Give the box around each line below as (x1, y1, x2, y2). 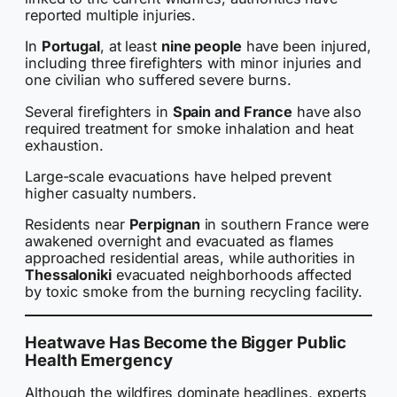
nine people (160, 37, 242, 56)
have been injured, (241, 37, 371, 56)
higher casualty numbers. (25, 183, 197, 202)
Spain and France (172, 102, 293, 121)
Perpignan (128, 215, 200, 234)
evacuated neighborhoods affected (111, 266, 352, 284)
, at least (99, 37, 161, 56)
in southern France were (199, 215, 370, 234)
